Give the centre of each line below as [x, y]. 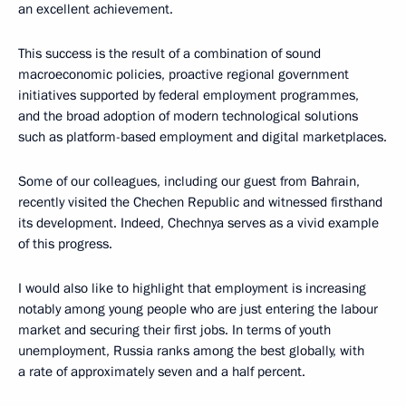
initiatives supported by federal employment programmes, [188, 96]
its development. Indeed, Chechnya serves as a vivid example [198, 223]
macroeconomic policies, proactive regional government [184, 75]
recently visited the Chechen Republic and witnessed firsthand [200, 203]
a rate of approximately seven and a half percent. [162, 372]
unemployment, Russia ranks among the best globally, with [191, 351]
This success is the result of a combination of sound [169, 54]
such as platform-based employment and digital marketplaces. [203, 137]
